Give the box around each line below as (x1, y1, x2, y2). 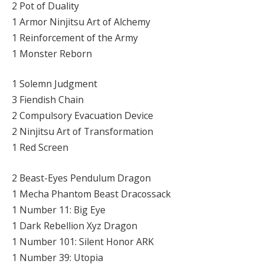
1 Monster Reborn (12, 47, 92, 60)
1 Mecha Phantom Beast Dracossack (12, 187, 171, 200)
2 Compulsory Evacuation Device (12, 109, 153, 123)
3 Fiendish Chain (12, 93, 84, 107)
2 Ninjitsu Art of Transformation (12, 125, 153, 138)
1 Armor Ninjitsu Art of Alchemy (12, 15, 150, 28)
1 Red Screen (12, 141, 68, 154)
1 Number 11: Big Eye (12, 203, 105, 216)
